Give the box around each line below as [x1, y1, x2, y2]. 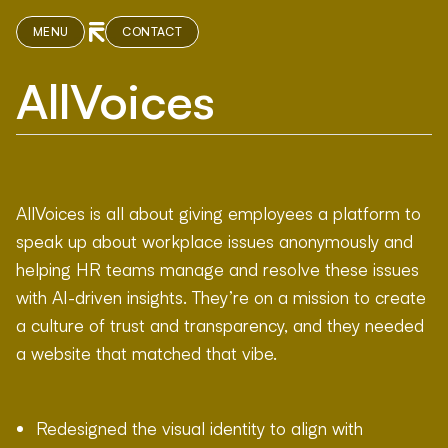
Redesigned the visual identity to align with [36, 417, 363, 440]
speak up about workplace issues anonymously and [16, 229, 413, 252]
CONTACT [122, 24, 182, 39]
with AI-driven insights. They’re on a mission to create [16, 285, 426, 308]
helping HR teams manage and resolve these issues [16, 257, 419, 280]
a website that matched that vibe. [16, 341, 277, 364]
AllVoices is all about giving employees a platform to [16, 201, 421, 224]
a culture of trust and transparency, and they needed [16, 313, 424, 336]
